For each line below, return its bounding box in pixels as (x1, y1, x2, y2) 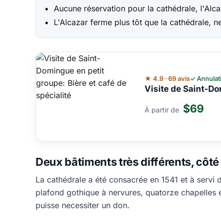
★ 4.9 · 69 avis (145, 74, 190, 83)
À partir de (145, 105, 181, 114)
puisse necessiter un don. (36, 200, 130, 211)
